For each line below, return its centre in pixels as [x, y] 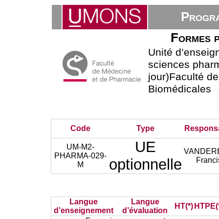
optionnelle [146, 164]
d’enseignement [84, 210]
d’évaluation [145, 210]
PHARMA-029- [80, 156]
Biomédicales [180, 89]
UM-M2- [80, 147]
